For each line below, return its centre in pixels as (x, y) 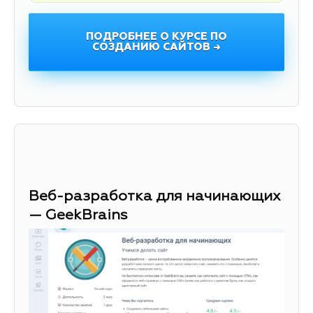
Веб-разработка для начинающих (155, 197)
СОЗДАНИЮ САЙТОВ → (156, 48)
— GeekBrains (78, 216)
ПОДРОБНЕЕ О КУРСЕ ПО (156, 37)
